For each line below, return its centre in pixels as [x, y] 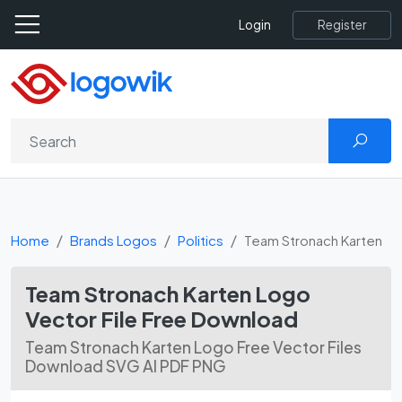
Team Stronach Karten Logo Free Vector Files [193, 347]
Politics [201, 240]
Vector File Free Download [162, 319]
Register [342, 24]
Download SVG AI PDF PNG [126, 366]
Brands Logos [114, 240]
